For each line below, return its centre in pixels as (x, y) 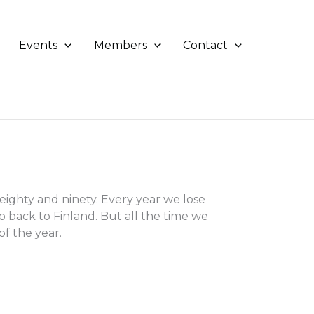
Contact (206, 45)
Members (120, 45)
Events (39, 45)
